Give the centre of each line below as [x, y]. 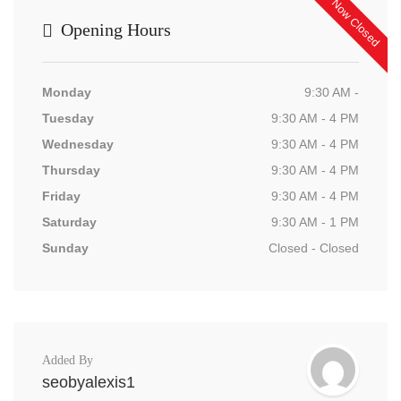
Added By [68, 360]
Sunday [65, 248]
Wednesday [78, 144]
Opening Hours [114, 30]
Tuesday [68, 118]
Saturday [69, 222]
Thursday [71, 170]
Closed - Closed [314, 248]
